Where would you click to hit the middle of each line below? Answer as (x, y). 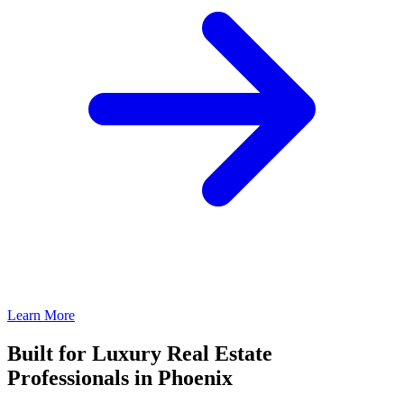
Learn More (41, 315)
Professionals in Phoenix (120, 377)
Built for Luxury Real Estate (140, 353)
